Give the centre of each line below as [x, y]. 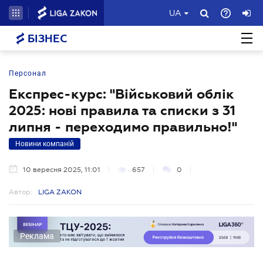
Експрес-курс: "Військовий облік [122, 94]
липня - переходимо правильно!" [123, 127]
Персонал [28, 73]
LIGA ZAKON [60, 192]
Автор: [21, 192]
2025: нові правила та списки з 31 [122, 110]
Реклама [37, 236]
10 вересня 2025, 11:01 [62, 170]
